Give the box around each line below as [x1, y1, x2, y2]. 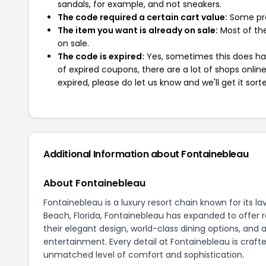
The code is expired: [58, 50, 144, 62]
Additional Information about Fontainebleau [43, 147, 249, 161]
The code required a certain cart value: [58, 11, 227, 23]
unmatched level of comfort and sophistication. [43, 249, 244, 261]
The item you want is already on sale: [58, 24, 218, 36]
